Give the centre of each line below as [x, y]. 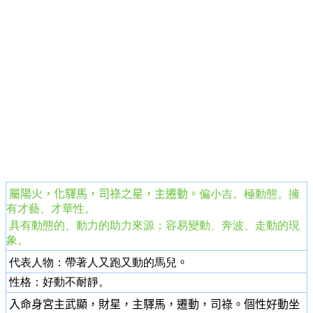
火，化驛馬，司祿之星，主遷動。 [115, 194]
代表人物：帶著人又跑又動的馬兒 [92, 262]
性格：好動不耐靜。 [58, 282]
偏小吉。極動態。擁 [249, 194]
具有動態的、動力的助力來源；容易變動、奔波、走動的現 [153, 225]
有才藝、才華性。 [51, 208]
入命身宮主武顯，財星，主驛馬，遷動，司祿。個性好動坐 [153, 304]
